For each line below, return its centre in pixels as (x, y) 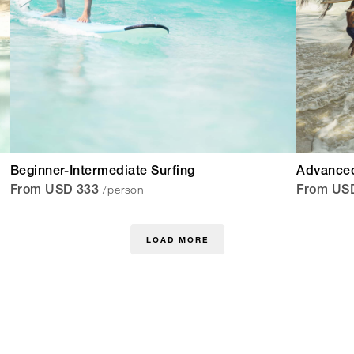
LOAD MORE (177, 239)
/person (124, 190)
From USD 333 (55, 192)
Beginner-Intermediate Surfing (102, 173)
